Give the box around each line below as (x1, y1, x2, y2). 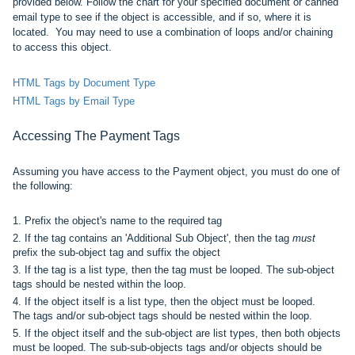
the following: (13, 180, 73, 192)
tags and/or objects (186, 342, 274, 353)
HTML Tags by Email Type (13, 95, 135, 107)
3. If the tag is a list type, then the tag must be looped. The (13, 264, 287, 276)
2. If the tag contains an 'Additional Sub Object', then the (13, 232, 275, 244)
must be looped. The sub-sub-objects (13, 342, 186, 353)
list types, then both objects (210, 327, 341, 339)
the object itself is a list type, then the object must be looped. (34, 296, 315, 307)
